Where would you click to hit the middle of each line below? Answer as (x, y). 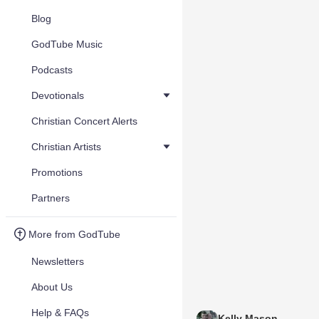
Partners (51, 198)
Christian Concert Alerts (84, 121)
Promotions (57, 172)
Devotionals (58, 95)
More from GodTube (74, 234)
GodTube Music (67, 44)
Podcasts (52, 70)
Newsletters (58, 261)
